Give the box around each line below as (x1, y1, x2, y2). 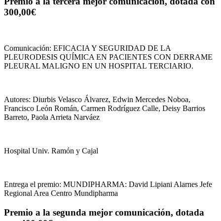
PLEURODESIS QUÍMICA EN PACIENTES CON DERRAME (4, 53, 213, 62)
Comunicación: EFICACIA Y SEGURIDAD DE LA (4, 44, 171, 53)
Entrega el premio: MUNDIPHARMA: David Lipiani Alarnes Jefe (4, 180, 212, 189)
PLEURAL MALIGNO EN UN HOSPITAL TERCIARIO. (4, 62, 193, 71)
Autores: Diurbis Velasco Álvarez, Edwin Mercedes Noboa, (4, 95, 190, 104)
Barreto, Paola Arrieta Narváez (4, 113, 100, 122)
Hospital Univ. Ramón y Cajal (4, 147, 98, 155)
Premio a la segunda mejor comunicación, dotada (4, 207, 204, 218)
